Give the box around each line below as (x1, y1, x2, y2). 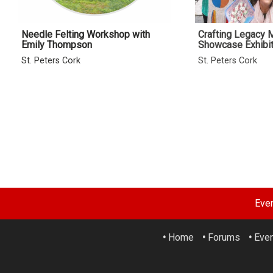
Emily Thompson (21, 39, 92, 51)
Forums (208, 232, 240, 244)
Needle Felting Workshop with (21, 29, 150, 41)
